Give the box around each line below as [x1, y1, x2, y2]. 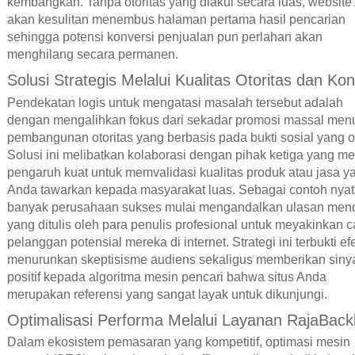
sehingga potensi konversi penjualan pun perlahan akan [6, 29, 323, 44]
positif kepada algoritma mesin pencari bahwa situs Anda [6, 269, 326, 284]
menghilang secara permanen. [6, 47, 178, 61]
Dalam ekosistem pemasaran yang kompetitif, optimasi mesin [6, 335, 350, 349]
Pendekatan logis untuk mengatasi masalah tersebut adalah [6, 95, 343, 109]
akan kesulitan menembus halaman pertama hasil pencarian [6, 12, 345, 26]
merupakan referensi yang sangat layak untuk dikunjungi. [6, 287, 327, 301]
